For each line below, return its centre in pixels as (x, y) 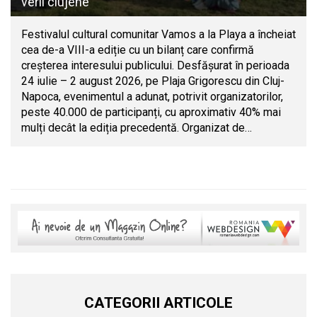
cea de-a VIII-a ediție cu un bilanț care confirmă (138, 50)
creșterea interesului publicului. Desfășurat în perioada (155, 65)
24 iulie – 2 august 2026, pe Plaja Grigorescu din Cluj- (153, 81)
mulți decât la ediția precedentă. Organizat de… (137, 127)
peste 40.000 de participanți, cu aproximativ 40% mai (151, 112)
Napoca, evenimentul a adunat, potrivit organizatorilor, (152, 96)
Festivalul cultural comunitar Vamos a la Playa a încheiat (158, 34)
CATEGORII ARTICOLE (158, 302)
